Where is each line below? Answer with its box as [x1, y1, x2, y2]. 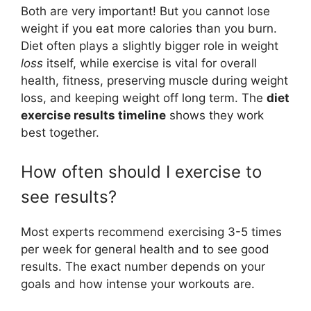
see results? [21, 186, 117, 207]
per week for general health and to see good [21, 242, 269, 256]
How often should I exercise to [21, 161, 262, 182]
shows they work [166, 108, 264, 122]
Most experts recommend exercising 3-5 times [21, 224, 282, 239]
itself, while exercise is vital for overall [43, 56, 257, 70]
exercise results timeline [21, 108, 166, 122]
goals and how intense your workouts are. [21, 276, 255, 291]
